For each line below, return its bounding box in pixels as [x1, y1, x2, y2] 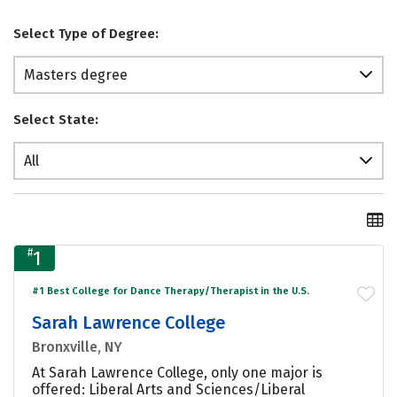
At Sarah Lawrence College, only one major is [32, 363, 323, 381]
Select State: [13, 112, 98, 128]
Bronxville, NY [32, 338, 122, 355]
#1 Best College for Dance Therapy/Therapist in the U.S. [32, 284, 309, 297]
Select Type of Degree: [13, 26, 159, 43]
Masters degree [24, 66, 128, 84]
